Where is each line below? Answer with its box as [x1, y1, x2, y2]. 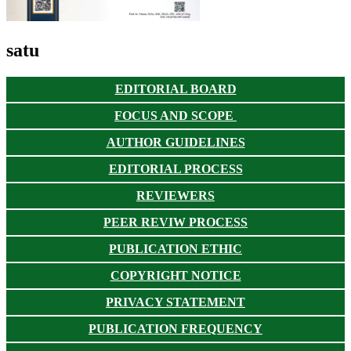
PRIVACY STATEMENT [106, 295, 245, 309]
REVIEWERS [136, 189, 215, 203]
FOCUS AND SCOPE [114, 109, 237, 123]
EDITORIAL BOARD [114, 82, 237, 96]
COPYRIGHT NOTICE [110, 269, 241, 283]
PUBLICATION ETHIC [109, 242, 242, 256]
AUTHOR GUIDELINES [106, 136, 245, 150]
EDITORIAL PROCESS [108, 162, 243, 176]
